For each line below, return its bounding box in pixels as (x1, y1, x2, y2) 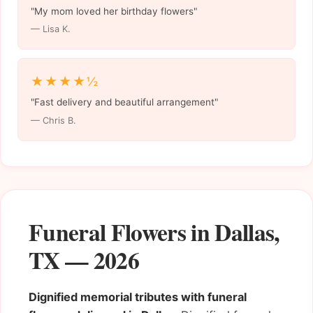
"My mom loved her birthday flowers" (30, 5, 197, 17)
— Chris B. (30, 115, 76, 126)
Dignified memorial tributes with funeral (29, 289, 247, 304)
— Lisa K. (30, 24, 71, 35)
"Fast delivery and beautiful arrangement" (30, 96, 218, 108)
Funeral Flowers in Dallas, (29, 214, 279, 249)
